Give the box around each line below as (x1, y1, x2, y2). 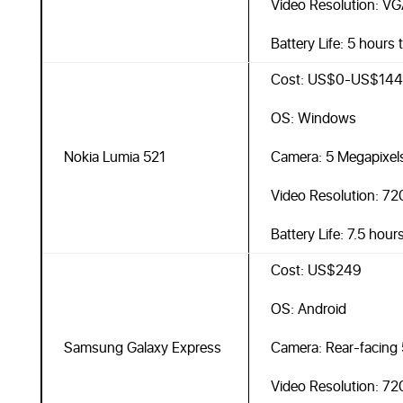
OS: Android (270, 299, 346, 320)
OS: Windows (270, 108, 356, 130)
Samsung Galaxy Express (63, 337, 221, 359)
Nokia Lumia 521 (63, 147, 166, 168)
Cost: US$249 (270, 260, 362, 282)
